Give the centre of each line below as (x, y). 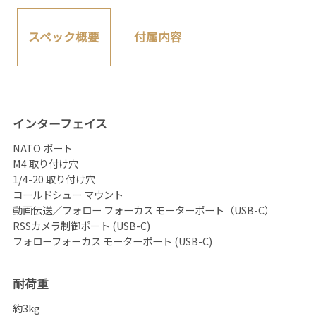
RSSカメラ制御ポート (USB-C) (81, 225)
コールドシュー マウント (68, 194)
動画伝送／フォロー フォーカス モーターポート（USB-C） (143, 209)
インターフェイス (60, 123)
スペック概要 (64, 37)
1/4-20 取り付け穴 (54, 178)
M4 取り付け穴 (45, 163)
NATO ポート (42, 147)
